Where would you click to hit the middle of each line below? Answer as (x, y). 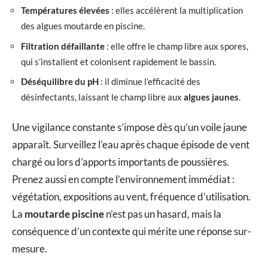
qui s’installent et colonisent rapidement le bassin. (118, 61)
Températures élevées (65, 10)
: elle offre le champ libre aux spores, (176, 46)
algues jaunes (211, 97)
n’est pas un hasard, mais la (163, 214)
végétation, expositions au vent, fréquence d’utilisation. (131, 196)
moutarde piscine (64, 214)
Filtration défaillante (63, 46)
